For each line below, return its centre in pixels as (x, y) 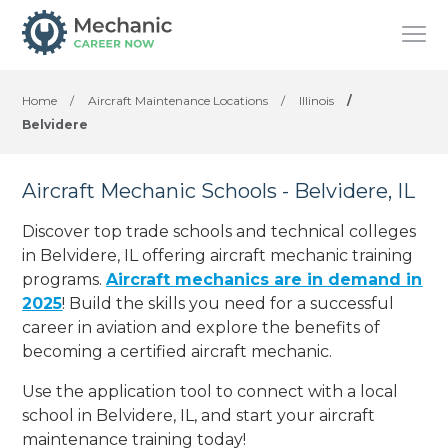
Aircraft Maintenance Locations (178, 100)
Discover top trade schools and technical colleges (219, 231)
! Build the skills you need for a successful (228, 303)
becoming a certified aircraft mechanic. (177, 351)
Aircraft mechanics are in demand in (264, 279)
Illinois (317, 100)
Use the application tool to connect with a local (210, 391)
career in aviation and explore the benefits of (201, 327)
